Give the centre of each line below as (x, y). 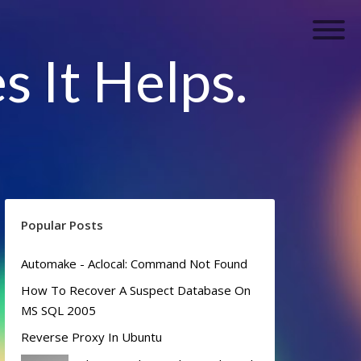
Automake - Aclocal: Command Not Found (134, 263)
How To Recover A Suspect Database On (136, 290)
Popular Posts (62, 225)
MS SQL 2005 (58, 311)
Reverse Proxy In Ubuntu (91, 337)
